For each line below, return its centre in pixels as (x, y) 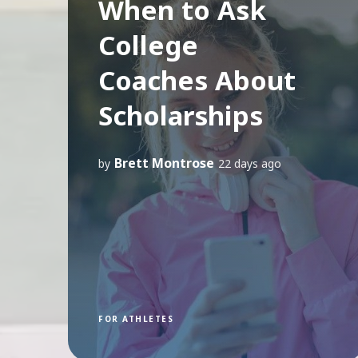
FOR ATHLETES (136, 318)
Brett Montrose (164, 163)
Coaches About (197, 80)
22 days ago (250, 163)
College (148, 45)
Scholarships (181, 115)
